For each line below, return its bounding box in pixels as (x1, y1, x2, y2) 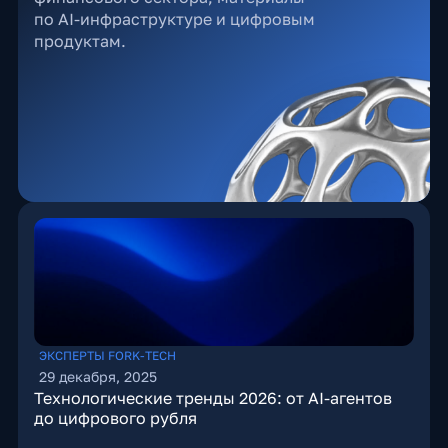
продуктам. (33, 31, 126, 51)
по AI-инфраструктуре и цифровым (33, 9, 315, 29)
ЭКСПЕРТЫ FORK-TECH (38, 348, 176, 363)
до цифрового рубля (33, 408, 197, 428)
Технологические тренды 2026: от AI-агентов (33, 388, 392, 408)
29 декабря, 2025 (38, 368, 157, 385)
